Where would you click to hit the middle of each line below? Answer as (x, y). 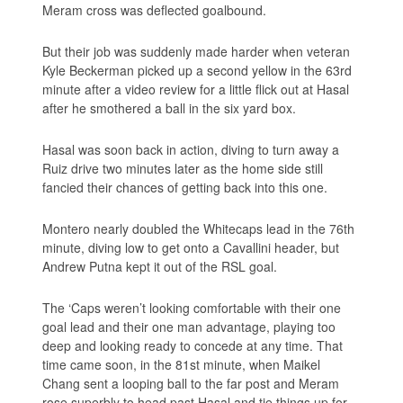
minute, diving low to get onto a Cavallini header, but (191, 248)
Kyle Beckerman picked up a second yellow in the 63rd (197, 71)
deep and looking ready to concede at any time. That (193, 346)
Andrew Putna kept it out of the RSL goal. (160, 267)
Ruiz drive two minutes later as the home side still (183, 169)
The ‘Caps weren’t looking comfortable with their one (192, 308)
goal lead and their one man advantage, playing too (189, 327)
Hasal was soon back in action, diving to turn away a (191, 150)
